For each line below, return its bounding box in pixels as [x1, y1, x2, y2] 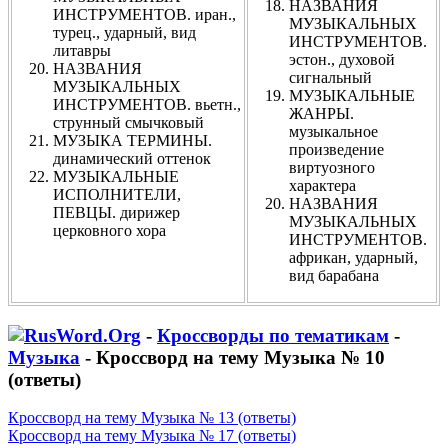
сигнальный [289, 68, 372, 86]
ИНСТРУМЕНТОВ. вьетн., [53, 95, 241, 113]
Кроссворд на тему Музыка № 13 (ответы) [8, 409, 296, 427]
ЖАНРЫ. [289, 104, 354, 122]
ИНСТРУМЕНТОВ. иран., [53, 5, 236, 23]
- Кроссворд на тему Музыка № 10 [80, 346, 385, 368]
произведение [289, 140, 384, 158]
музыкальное [289, 122, 378, 140]
